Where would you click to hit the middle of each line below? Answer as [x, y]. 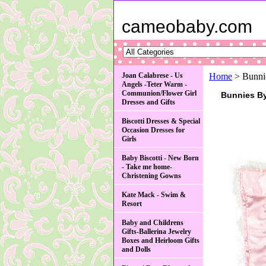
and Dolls [136, 249]
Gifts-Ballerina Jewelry [156, 232]
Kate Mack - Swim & [154, 195]
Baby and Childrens [153, 223]
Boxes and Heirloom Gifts [161, 240]
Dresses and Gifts [148, 102]
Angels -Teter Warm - [154, 84]
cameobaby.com [187, 26]
